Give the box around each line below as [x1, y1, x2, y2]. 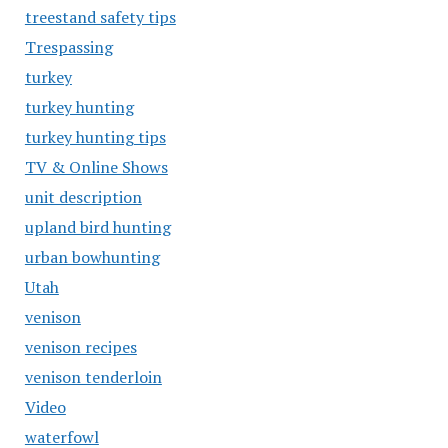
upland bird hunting [24, 216, 171, 238]
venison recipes [24, 336, 137, 358]
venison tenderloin [24, 366, 162, 388]
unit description [24, 186, 142, 208]
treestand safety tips [24, 6, 176, 28]
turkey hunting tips [24, 126, 166, 148]
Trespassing [24, 36, 113, 58]
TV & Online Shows [24, 156, 168, 178]
